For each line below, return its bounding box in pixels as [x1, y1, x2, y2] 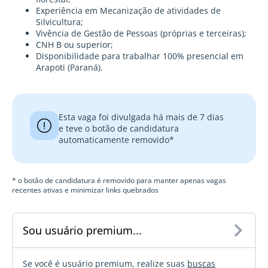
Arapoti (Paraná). [36, 62, 105, 74]
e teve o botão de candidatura [59, 123, 179, 135]
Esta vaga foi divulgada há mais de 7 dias [59, 111, 224, 123]
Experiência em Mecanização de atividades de [36, 5, 221, 17]
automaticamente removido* [59, 134, 174, 146]
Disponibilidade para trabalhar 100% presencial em [36, 50, 243, 62]
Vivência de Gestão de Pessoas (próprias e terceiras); [36, 28, 246, 39]
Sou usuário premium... [23, 223, 142, 238]
